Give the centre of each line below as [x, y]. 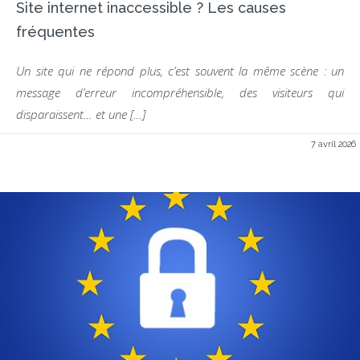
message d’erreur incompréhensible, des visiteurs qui [180, 92]
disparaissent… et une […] [81, 114]
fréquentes [55, 32]
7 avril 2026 [333, 144]
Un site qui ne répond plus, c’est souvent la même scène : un [180, 71]
